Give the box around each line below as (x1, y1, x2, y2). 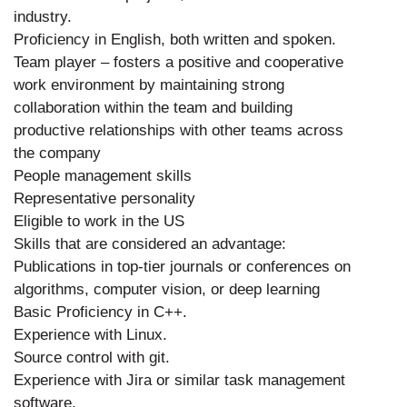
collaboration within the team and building (14, 98, 293, 116)
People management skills (14, 166, 192, 184)
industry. (14, 7, 72, 25)
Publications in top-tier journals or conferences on (14, 257, 351, 275)
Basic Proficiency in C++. (14, 303, 187, 321)
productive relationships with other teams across (14, 121, 343, 139)
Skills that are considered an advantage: (14, 234, 286, 253)
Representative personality (14, 189, 195, 207)
